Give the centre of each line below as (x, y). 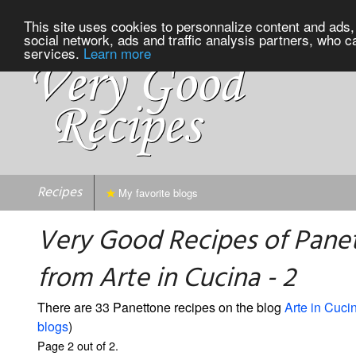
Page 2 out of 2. (78, 345)
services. (54, 52)
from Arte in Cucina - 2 (166, 279)
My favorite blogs (157, 192)
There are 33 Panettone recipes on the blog (161, 307)
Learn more (117, 52)
